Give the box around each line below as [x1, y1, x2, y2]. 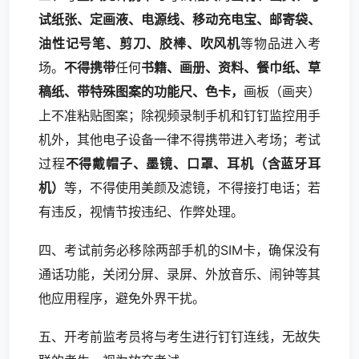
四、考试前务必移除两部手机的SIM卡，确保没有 [38, 242, 321, 258]
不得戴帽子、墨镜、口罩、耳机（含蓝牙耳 [65, 155, 321, 171]
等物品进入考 [240, 35, 321, 51]
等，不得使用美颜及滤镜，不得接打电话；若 [64, 179, 321, 196]
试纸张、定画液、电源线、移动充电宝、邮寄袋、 [38, 11, 321, 27]
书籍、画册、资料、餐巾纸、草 [141, 59, 321, 75]
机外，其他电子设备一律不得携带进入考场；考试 [38, 131, 321, 147]
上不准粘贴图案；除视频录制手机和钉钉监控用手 [38, 107, 321, 123]
